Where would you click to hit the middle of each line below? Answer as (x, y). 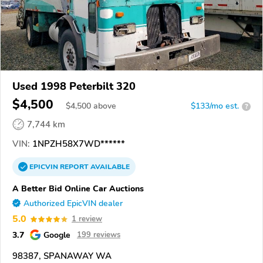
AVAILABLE (109, 167)
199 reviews (99, 235)
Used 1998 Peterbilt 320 (74, 87)
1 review (87, 219)
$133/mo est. (215, 106)
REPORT (74, 167)
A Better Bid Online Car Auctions (78, 189)
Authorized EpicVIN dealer (73, 204)
